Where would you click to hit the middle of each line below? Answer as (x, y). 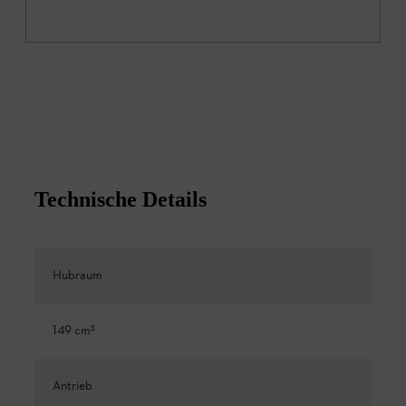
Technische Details (121, 199)
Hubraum (77, 275)
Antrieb (72, 386)
